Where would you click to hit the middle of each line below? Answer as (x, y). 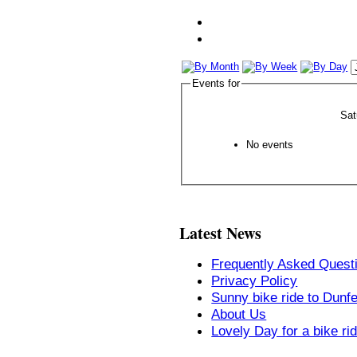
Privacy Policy (255, 281)
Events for (216, 84)
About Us (239, 314)
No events (270, 145)
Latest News (221, 233)
